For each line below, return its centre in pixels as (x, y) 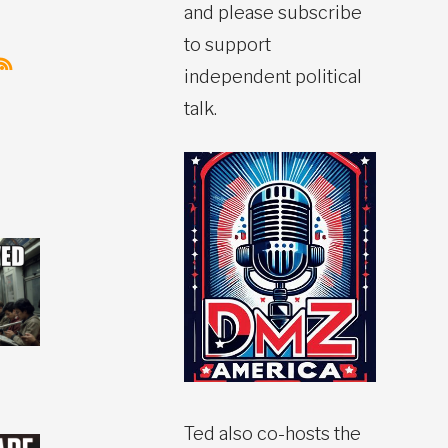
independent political (273, 76)
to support (227, 44)
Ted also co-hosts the (272, 433)
